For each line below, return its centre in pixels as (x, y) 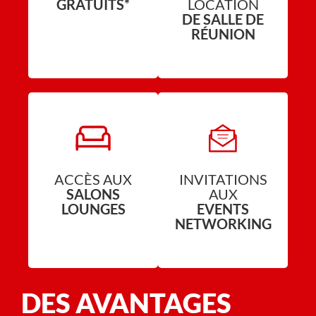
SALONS (93, 194)
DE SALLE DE (223, 19)
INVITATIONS (223, 180)
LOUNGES (93, 209)
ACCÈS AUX (93, 180)
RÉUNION (223, 34)
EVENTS (223, 209)
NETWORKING (223, 224)
